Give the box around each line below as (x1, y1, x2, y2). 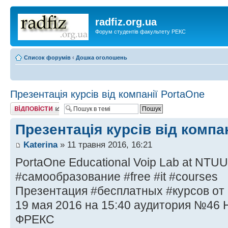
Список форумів (24, 54, 71, 61)
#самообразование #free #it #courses (15, 169, 218, 183)
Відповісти (10, 102, 37, 108)
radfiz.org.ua (95, 16, 157, 27)
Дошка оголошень (76, 54, 127, 61)
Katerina (23, 139, 58, 150)
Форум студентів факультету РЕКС (95, 28, 186, 35)
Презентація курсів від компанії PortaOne (10, 88, 205, 100)
